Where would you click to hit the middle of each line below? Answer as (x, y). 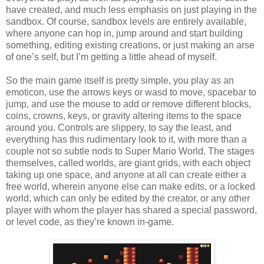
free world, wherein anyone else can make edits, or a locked (131, 186)
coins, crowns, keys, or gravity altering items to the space (124, 115)
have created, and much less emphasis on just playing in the (131, 9)
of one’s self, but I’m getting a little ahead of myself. (111, 57)
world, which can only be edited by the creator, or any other (128, 198)
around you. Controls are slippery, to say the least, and (119, 127)
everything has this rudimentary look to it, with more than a (126, 139)
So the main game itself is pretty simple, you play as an (120, 80)
